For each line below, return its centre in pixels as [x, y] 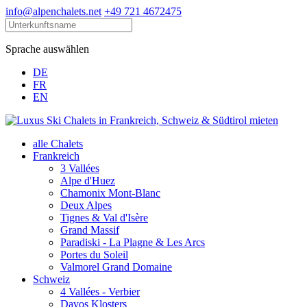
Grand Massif [90, 230]
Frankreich [56, 156]
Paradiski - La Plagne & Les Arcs [133, 242]
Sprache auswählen [47, 49]
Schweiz [51, 279]
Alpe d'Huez [88, 181]
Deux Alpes [86, 205]
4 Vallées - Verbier [100, 292]
